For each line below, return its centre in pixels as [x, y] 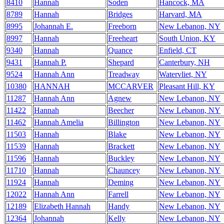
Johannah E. [53, 26]
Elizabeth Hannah [62, 206]
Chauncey [124, 170]
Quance [120, 50]
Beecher [121, 110]
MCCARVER [131, 86]
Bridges [120, 14]
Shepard [121, 62]
